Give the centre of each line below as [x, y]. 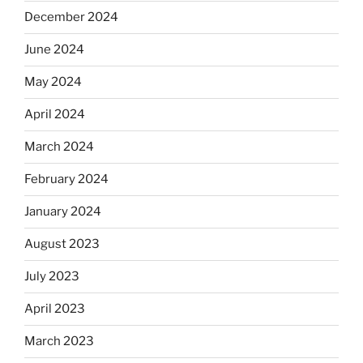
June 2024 [54, 50]
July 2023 [52, 277]
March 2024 [59, 147]
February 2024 [66, 179]
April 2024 [55, 115]
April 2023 [55, 309]
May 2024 [53, 82]
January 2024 [63, 212]
